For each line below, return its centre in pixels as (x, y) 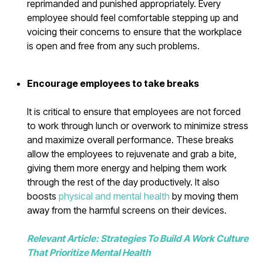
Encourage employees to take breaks (113, 83)
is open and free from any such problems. (114, 45)
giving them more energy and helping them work (127, 168)
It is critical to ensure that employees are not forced (134, 111)
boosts (43, 196)
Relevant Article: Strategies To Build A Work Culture (138, 238)
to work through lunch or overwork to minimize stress (138, 125)
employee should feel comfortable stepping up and (133, 17)
